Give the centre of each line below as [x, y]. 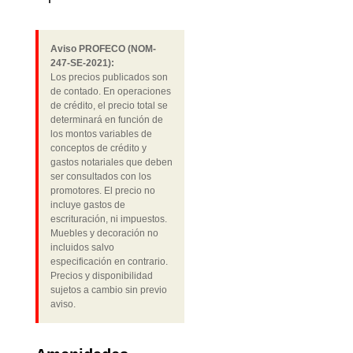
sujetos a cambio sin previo [108, 290]
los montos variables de [101, 134]
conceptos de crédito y [98, 149]
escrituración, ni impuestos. [108, 219]
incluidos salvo [82, 248]
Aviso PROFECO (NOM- [103, 49]
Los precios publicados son [109, 78]
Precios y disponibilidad [101, 276]
